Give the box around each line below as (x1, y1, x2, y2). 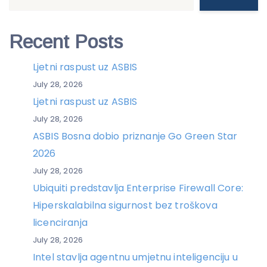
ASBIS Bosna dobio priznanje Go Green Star (33, 129, 238, 143)
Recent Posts (9, 30, 123, 52)
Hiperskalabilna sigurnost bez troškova (33, 198, 218, 212)
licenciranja (33, 215, 88, 229)
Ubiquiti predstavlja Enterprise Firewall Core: (33, 181, 243, 195)
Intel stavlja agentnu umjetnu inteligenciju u (33, 250, 238, 264)
